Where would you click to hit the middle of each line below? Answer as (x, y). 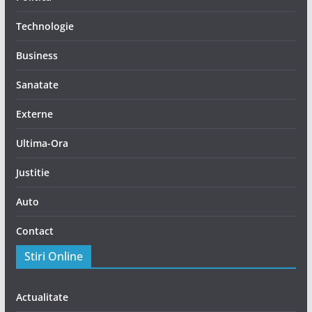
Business (37, 55)
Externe (34, 114)
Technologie (45, 26)
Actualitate (42, 297)
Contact (34, 231)
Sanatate (37, 84)
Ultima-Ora (42, 143)
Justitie (32, 172)
